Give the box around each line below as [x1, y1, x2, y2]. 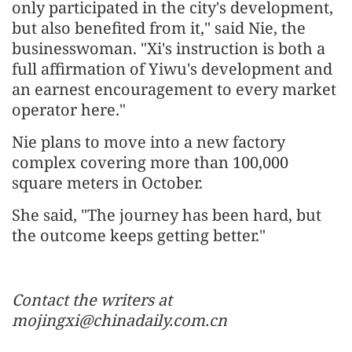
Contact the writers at [12, 288, 172, 310]
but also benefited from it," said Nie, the [12, 16, 306, 38]
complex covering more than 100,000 [12, 151, 288, 173]
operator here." [12, 98, 126, 120]
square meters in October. [12, 171, 203, 193]
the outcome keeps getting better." [12, 224, 266, 246]
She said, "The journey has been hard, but [12, 203, 321, 225]
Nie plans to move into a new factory [12, 130, 285, 152]
